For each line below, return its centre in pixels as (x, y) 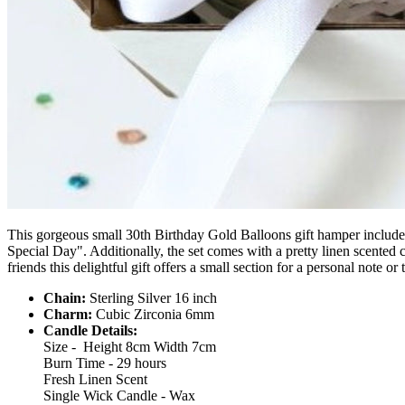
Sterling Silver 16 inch (151, 297)
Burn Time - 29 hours (105, 363)
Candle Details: (90, 330)
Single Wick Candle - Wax (119, 395)
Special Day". (47, 250)
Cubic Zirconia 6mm (153, 314)
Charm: (68, 314)
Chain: (65, 297)
